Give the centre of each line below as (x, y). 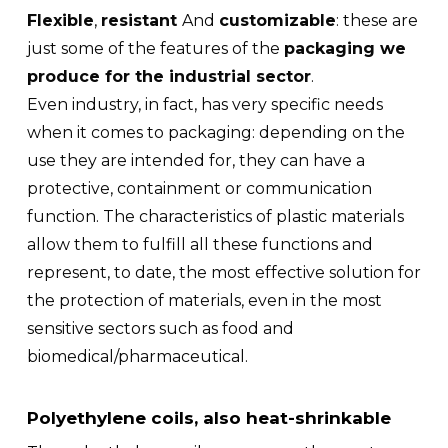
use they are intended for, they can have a (195, 160)
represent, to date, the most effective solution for (223, 272)
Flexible (60, 20)
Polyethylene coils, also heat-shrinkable (208, 418)
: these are (376, 20)
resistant (141, 20)
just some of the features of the (155, 48)
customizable (277, 20)
